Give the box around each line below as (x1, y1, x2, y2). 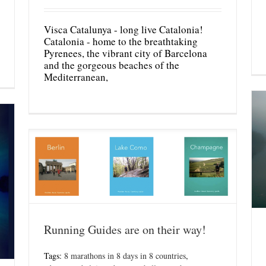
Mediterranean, (44, 70, 108, 84)
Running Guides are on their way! (44, 221, 206, 237)
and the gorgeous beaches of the (44, 58, 179, 72)
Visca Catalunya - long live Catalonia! (44, 23, 203, 37)
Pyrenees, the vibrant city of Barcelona (44, 46, 207, 61)
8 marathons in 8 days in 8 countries (64, 249, 186, 261)
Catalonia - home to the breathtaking (44, 34, 198, 49)
